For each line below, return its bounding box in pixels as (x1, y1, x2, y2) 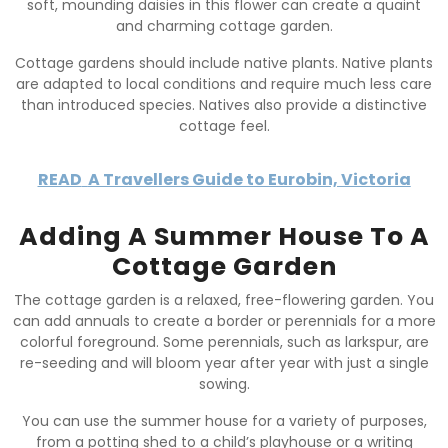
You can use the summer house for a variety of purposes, (21, 410, 427, 431)
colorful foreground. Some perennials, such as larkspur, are (19, 331, 429, 352)
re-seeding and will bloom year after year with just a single (19, 352, 429, 373)
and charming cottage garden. (115, 15, 333, 36)
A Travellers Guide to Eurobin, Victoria (87, 167, 411, 191)
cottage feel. (178, 115, 270, 136)
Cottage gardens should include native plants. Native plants (15, 52, 433, 73)
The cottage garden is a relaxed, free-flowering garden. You (14, 289, 434, 310)
